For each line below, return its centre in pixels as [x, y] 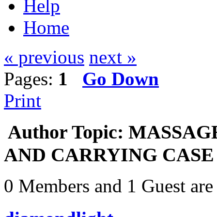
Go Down [121, 79]
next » [113, 57]
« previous [44, 57]
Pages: [31, 79]
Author [38, 132]
